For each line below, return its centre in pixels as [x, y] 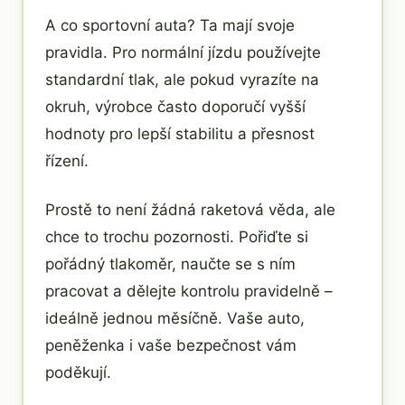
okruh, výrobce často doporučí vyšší [175, 106]
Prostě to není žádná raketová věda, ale [190, 209]
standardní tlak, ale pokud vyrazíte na [182, 79]
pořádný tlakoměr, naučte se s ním [170, 264]
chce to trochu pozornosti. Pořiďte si [177, 236]
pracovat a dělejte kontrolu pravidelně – [189, 291]
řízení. [67, 160]
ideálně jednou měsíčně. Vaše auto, [175, 318]
